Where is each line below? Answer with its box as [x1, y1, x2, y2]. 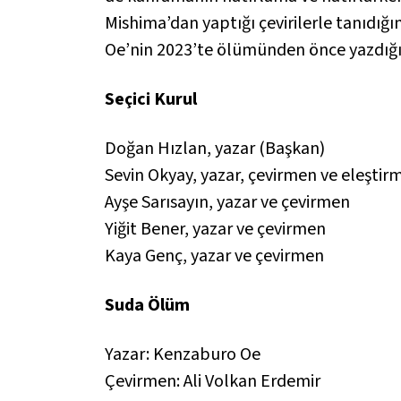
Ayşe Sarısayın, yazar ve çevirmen [105, 189, 350, 215]
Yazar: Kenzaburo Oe [105, 341, 260, 367]
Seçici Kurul [105, 86, 197, 112]
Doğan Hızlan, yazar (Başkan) [105, 135, 325, 161]
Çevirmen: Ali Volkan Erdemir [105, 368, 320, 394]
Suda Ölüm [105, 292, 190, 318]
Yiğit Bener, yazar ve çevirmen [105, 216, 329, 242]
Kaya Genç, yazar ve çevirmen [105, 243, 324, 269]
